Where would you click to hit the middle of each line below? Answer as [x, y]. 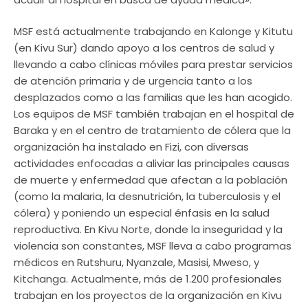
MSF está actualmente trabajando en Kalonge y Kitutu [153, 32]
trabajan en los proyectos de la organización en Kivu [148, 296]
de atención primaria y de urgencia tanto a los [133, 81]
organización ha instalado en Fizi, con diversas [131, 147]
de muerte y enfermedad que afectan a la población [151, 180]
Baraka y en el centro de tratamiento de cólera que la [152, 131]
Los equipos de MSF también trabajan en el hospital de [154, 114]
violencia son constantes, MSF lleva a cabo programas [153, 246]
